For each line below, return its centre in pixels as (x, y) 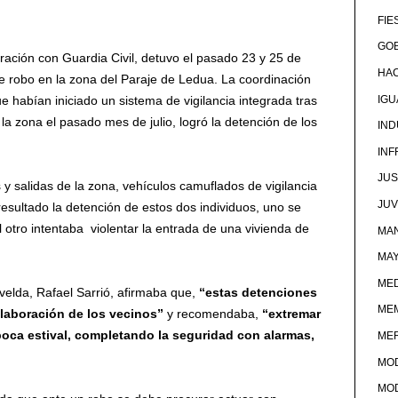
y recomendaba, (211, 313)
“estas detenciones (259, 292)
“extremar (290, 313)
